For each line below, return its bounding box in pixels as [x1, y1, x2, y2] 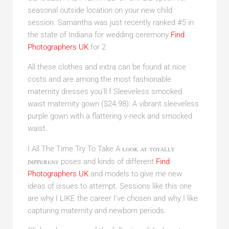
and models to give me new [88, 169, 182, 178]
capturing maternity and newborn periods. [27, 205, 166, 215]
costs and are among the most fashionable [27, 74, 171, 84]
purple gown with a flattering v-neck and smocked [27, 111, 192, 121]
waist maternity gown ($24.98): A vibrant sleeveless [27, 99, 199, 108]
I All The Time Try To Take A [27, 144, 120, 153]
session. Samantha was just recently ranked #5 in [27, 17, 194, 27]
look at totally [122, 143, 175, 153]
